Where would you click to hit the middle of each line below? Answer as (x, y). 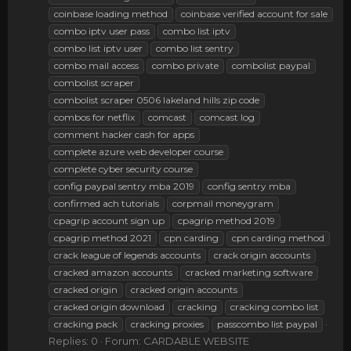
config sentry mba (249, 186)
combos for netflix (94, 117)
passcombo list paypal (267, 324)
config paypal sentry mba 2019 (124, 186)
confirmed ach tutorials (107, 203)
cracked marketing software (249, 272)
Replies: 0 (73, 340)
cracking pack (86, 324)
